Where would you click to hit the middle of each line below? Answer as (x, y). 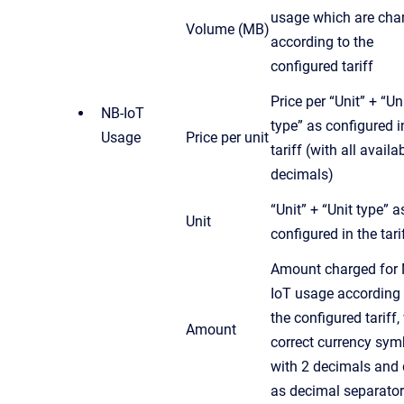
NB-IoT (123, 113)
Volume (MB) (228, 29)
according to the (322, 41)
